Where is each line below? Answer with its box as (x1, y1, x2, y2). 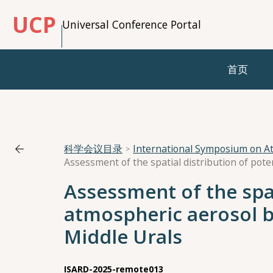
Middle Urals (64, 223, 183, 250)
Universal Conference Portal (62, 17, 201, 32)
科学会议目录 (64, 142, 123, 156)
